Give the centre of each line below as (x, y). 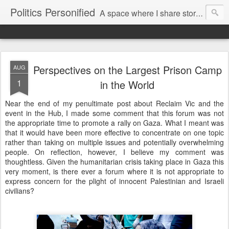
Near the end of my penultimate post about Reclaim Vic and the (114, 103)
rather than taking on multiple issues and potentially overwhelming (114, 142)
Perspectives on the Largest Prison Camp (127, 70)
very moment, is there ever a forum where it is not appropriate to (114, 171)
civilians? (20, 191)
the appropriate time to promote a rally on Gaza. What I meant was (114, 123)
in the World (127, 85)
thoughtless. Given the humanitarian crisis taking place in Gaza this (114, 162)
